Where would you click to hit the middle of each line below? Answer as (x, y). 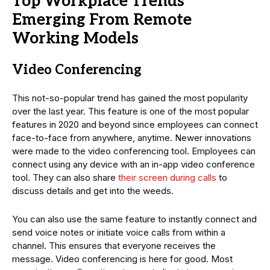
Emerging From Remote (102, 20)
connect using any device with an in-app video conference (133, 164)
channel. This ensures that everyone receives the (114, 245)
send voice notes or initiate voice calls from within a (119, 232)
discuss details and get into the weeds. (93, 190)
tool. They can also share (65, 177)
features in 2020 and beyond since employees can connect (135, 124)
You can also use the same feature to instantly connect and (134, 219)
